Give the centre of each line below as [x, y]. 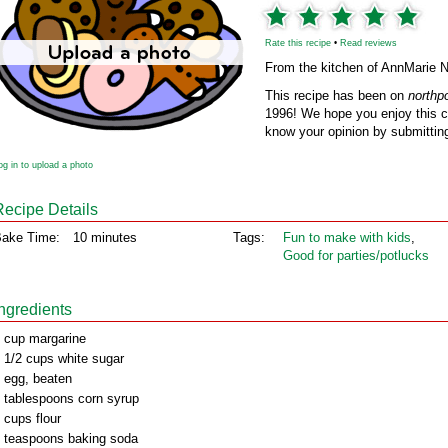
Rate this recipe [298, 43]
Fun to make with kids [347, 237]
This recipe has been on [336, 95]
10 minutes [105, 237]
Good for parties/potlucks [356, 255]
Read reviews [368, 43]
